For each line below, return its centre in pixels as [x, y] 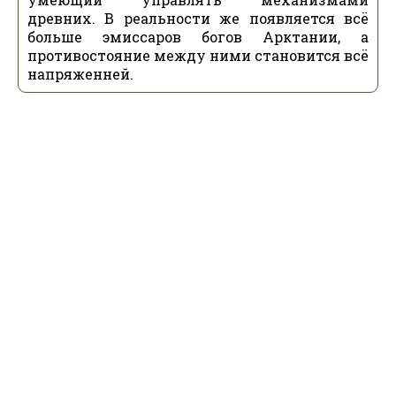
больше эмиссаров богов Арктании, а [198, 37]
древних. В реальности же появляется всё [198, 19]
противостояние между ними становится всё [198, 56]
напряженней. [80, 74]
